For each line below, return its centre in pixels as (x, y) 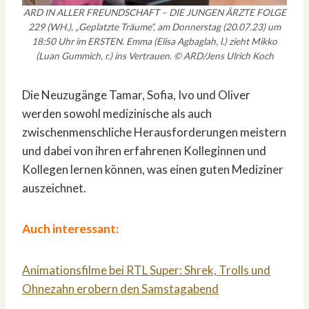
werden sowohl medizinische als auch (117, 113)
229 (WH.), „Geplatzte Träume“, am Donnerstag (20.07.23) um (154, 27)
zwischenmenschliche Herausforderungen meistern (154, 132)
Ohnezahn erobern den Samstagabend (120, 288)
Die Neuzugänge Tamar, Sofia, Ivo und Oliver (136, 94)
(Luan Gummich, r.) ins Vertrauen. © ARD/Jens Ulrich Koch (154, 56)
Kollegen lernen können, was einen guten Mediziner (153, 169)
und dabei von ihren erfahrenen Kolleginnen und (144, 150)
